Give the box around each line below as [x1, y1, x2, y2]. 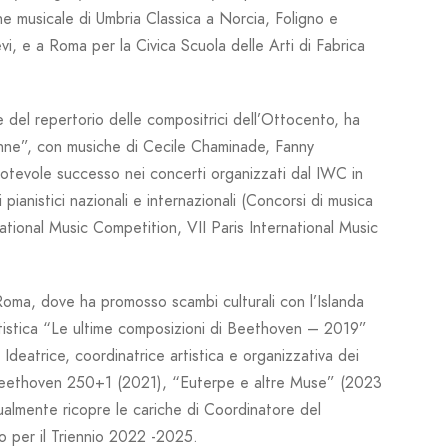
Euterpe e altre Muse [180, 372, 327, 395]
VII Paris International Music [187, 217, 378, 240]
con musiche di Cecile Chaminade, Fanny [32, 136, 314, 159]
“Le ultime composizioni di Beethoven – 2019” [43, 318, 367, 341]
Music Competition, [44, 217, 187, 240]
